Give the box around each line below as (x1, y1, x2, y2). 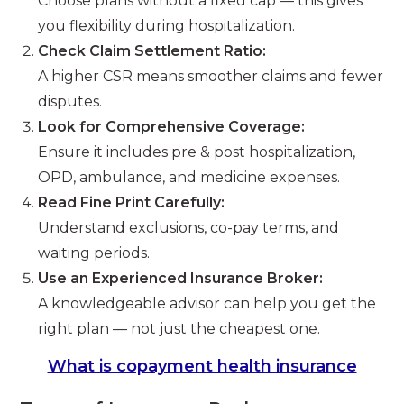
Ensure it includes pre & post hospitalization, (38, 142, 356, 161)
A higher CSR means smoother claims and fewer (38, 67, 384, 85)
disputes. (38, 92, 103, 110)
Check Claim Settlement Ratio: (38, 41, 267, 60)
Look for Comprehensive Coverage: (38, 117, 306, 135)
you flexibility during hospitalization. (38, 16, 296, 34)
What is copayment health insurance (47, 355, 357, 376)
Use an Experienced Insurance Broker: (38, 269, 324, 287)
